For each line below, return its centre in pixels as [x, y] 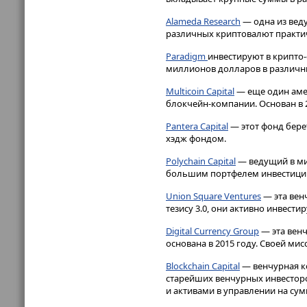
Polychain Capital [201, 161]
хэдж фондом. [196, 138]
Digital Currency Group [212, 231]
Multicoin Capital [200, 91]
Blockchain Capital [203, 266]
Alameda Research [203, 22]
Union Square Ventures [213, 196]
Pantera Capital [197, 126]
